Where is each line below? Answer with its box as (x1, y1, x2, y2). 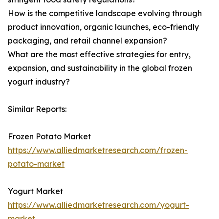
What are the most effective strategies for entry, (8, 49, 191, 60)
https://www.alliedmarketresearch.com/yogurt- (8, 200, 189, 210)
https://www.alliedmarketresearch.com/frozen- (8, 145, 188, 155)
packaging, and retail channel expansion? (8, 36, 167, 46)
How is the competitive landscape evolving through (8, 8, 202, 19)
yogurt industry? (8, 77, 70, 87)
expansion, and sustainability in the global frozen (8, 63, 192, 73)
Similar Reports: (8, 104, 66, 114)
